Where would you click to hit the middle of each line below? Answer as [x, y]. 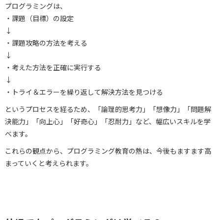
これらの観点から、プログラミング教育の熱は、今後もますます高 [108, 151]
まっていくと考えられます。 [49, 163]
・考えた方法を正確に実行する [53, 67]
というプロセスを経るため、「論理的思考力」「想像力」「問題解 [108, 109]
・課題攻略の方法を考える [46, 42]
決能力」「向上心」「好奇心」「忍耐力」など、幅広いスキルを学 [108, 121]
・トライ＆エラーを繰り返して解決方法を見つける [84, 92]
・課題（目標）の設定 [39, 18]
